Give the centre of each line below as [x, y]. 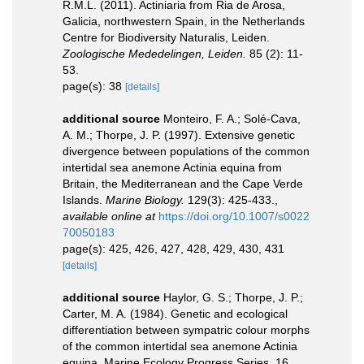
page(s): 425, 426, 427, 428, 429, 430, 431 [173, 249]
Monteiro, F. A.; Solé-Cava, [232, 119]
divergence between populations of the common [186, 151]
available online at [109, 216]
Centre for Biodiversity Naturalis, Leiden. [166, 37]
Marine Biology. [145, 200]
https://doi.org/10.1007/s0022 [234, 216]
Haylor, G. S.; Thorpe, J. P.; [233, 297]
